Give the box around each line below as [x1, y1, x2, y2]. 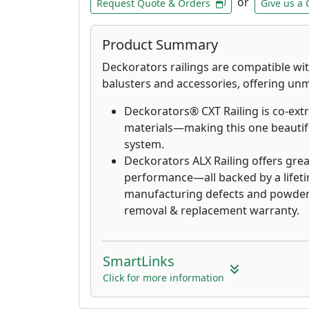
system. [124, 136, 164, 152]
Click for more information [103, 270, 224, 284]
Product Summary [102, 34, 218, 54]
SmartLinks [103, 251, 175, 270]
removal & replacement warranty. [124, 202, 299, 218]
